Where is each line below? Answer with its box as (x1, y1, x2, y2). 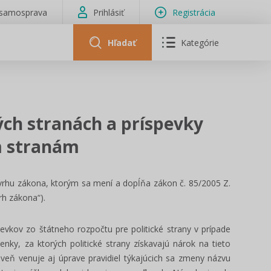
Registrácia (172, 6, 215, 18)
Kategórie (181, 36, 220, 48)
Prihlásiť (93, 6, 124, 18)
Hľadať (107, 36, 136, 48)
